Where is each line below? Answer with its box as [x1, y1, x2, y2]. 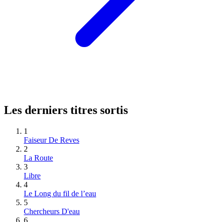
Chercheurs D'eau [24, 207, 80, 216]
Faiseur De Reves [24, 135, 79, 144]
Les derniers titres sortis [4, 103, 128, 116]
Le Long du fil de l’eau [24, 189, 96, 198]
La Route [24, 153, 53, 162]
